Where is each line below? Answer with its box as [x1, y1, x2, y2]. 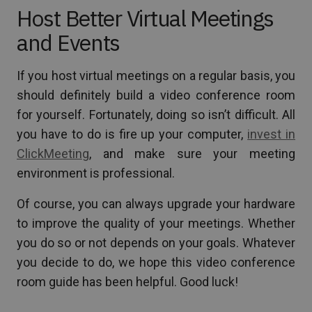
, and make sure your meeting [89, 146, 295, 161]
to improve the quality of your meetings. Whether [17, 215, 295, 231]
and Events [17, 27, 120, 57]
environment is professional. [17, 165, 175, 180]
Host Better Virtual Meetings [17, 3, 274, 33]
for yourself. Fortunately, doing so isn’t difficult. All [17, 107, 295, 122]
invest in [247, 126, 296, 141]
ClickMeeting [17, 146, 89, 161]
